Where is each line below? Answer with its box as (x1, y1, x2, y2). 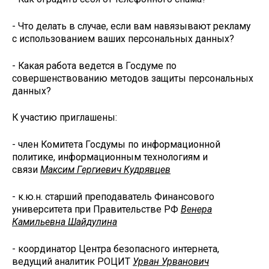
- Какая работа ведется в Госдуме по (12, 59, 177, 71)
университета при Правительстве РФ (12, 203, 181, 215)
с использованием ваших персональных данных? (12, 32, 234, 44)
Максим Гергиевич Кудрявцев (40, 164, 171, 176)
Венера (181, 203, 212, 215)
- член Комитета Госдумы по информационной (12, 139, 220, 151)
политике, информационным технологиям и (12, 151, 208, 163)
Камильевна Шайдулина (12, 216, 117, 228)
